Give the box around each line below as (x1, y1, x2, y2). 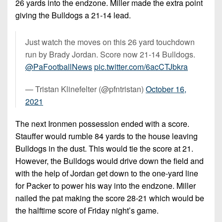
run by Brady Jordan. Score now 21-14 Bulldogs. (25, 48, 195, 60)
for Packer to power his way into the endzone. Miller (15, 179, 196, 191)
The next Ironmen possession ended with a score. (15, 117, 189, 129)
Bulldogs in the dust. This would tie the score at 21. (15, 142, 193, 154)
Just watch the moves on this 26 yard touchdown (25, 36, 195, 48)
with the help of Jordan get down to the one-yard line (15, 167, 198, 179)
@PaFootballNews (25, 60, 92, 72)
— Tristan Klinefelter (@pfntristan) (25, 83, 146, 95)
